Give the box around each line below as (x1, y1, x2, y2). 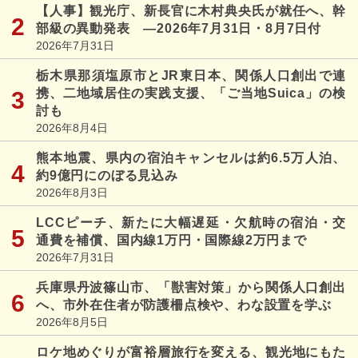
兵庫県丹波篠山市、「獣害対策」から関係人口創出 (36, 280, 346, 294)
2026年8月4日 (36, 121, 108, 134)
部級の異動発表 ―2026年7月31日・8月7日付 (36, 21, 321, 35)
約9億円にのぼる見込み (36, 168, 178, 182)
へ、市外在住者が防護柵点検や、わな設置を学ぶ (36, 297, 332, 312)
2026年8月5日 (36, 315, 108, 328)
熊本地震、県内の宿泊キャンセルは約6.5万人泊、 (36, 150, 346, 165)
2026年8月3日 (36, 185, 108, 199)
